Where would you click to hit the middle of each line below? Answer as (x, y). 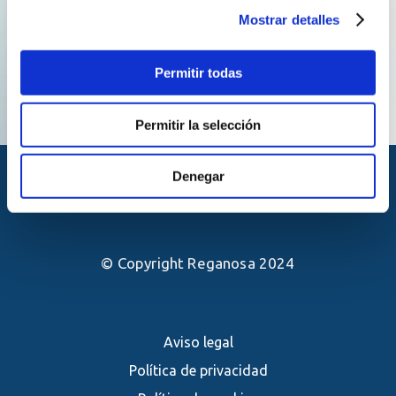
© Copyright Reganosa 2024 (198, 263)
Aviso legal (203, 343)
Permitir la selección (198, 125)
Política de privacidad (202, 371)
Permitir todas (198, 72)
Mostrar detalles (289, 19)
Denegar (198, 176)
